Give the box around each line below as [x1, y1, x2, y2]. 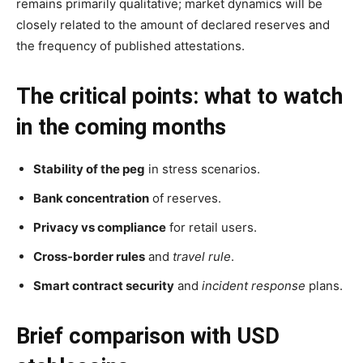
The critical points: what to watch [16, 83, 343, 109]
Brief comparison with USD [16, 323, 280, 349]
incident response [202, 278, 305, 293]
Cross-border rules [33, 249, 145, 264]
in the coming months [16, 114, 226, 140]
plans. [305, 278, 343, 293]
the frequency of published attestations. [16, 38, 245, 53]
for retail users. [166, 220, 257, 235]
